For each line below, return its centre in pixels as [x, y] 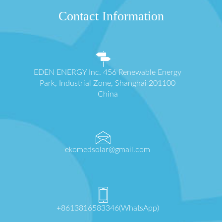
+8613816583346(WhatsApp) [108, 208]
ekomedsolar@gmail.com [108, 150]
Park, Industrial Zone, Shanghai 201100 [108, 83]
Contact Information [111, 16]
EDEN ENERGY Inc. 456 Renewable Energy [108, 73]
